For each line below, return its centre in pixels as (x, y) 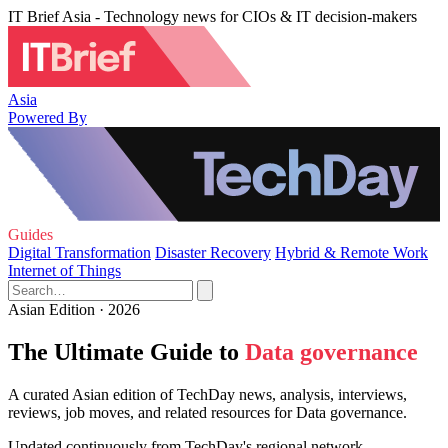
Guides (30, 234)
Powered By (47, 117)
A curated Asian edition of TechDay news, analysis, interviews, (207, 394)
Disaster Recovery (213, 252)
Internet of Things (64, 270)
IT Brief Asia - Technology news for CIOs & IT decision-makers (212, 16)
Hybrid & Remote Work (351, 252)
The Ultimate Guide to (123, 351)
